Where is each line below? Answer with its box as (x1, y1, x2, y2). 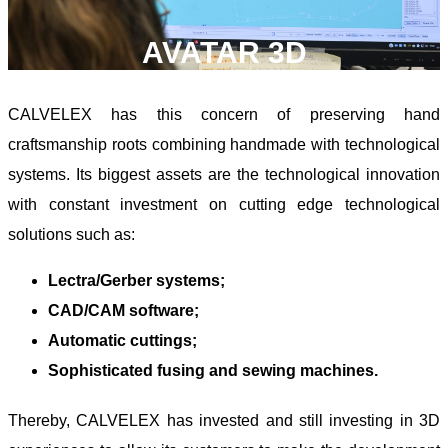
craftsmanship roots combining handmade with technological (8, 136, 440, 154)
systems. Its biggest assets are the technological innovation (8, 166, 440, 184)
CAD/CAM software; (48, 302, 199, 320)
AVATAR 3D (141, 36, 307, 70)
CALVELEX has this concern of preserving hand (8, 106, 440, 124)
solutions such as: (8, 226, 135, 244)
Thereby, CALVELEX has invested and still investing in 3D (8, 412, 440, 430)
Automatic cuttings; (48, 332, 197, 350)
